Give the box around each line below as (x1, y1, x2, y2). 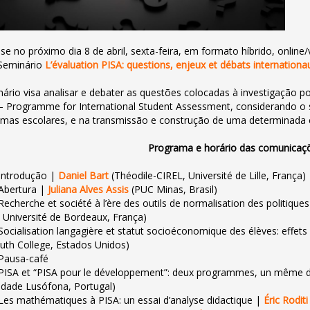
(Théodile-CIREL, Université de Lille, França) (109, 169, 307, 182)
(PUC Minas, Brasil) (129, 183, 218, 196)
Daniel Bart (58, 169, 109, 182)
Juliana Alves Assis (48, 183, 129, 196)
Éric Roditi (264, 293, 309, 307)
